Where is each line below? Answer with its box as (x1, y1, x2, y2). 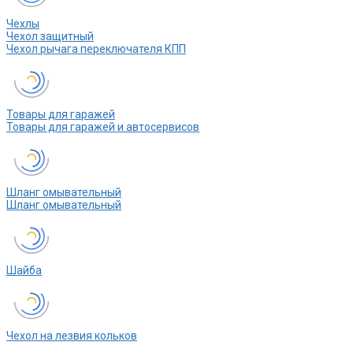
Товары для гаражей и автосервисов (6, 121, 199, 134)
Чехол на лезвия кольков (6, 329, 137, 343)
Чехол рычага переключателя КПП (6, 43, 186, 56)
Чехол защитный (6, 30, 94, 43)
